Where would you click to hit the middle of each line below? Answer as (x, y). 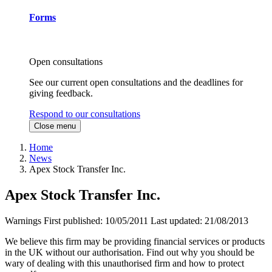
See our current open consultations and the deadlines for (136, 83)
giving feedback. (61, 93)
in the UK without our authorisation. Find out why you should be (130, 253)
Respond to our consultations (85, 114)
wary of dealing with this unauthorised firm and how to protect (124, 263)
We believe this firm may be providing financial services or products (135, 242)
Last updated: (178, 221)
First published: (74, 221)
